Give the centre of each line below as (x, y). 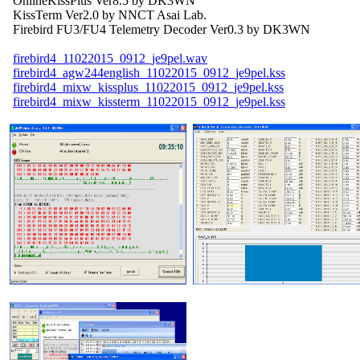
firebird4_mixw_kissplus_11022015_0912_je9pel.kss (148, 87)
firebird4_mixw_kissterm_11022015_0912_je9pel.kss (149, 101)
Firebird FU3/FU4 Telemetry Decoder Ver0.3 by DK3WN (158, 29)
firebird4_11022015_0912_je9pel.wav (110, 58)
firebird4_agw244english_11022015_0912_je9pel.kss (149, 72)
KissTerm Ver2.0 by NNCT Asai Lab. (106, 14)
